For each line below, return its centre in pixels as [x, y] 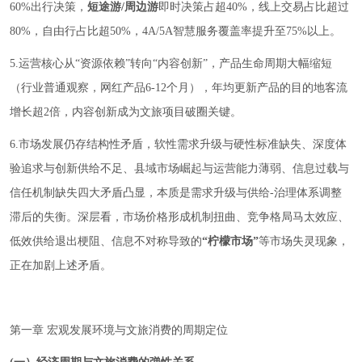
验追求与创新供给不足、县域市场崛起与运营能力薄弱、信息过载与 [179, 168]
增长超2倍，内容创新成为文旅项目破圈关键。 [126, 112]
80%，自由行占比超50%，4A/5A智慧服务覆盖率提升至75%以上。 [175, 31]
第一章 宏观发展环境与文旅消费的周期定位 [119, 330]
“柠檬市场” [230, 241]
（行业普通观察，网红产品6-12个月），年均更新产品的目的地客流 [179, 88]
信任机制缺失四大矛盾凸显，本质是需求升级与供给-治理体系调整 [176, 193]
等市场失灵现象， [304, 241]
